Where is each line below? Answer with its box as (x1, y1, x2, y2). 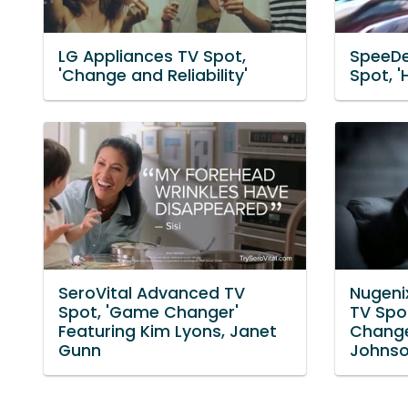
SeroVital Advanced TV (58, 281, 245, 304)
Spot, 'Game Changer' (58, 301, 239, 323)
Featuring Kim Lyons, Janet (58, 320, 277, 342)
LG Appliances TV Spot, (58, 46, 246, 68)
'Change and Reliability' (58, 65, 248, 87)
